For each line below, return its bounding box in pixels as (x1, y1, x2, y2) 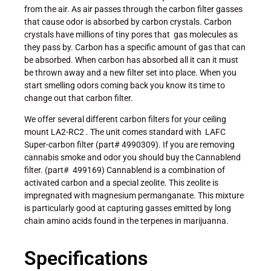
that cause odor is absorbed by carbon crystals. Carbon (24, 16, 232, 27)
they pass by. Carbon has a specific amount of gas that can (24, 42, 246, 52)
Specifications (24, 246, 148, 270)
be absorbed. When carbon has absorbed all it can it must (24, 54, 238, 65)
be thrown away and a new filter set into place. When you (24, 67, 237, 77)
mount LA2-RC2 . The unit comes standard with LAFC (24, 127, 226, 137)
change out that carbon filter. (24, 93, 133, 103)
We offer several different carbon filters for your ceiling (24, 114, 226, 125)
